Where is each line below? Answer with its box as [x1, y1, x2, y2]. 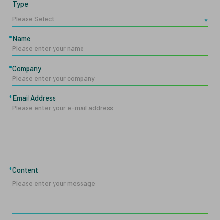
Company [12, 63, 41, 73]
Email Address [12, 93, 56, 103]
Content [12, 165, 38, 174]
